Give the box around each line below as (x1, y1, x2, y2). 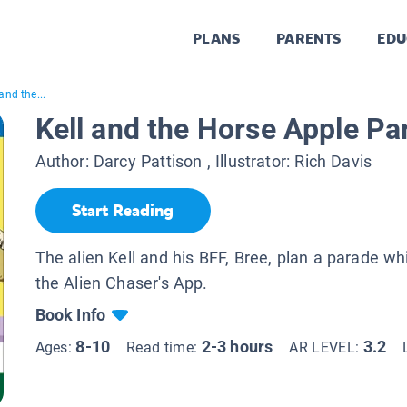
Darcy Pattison (93, 152, 203, 172)
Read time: (126, 338, 202, 356)
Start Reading (72, 200, 174, 223)
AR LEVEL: (289, 338, 363, 356)
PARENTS (276, 29, 342, 49)
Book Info (35, 304, 106, 324)
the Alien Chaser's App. (35, 273, 208, 293)
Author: (35, 152, 94, 172)
